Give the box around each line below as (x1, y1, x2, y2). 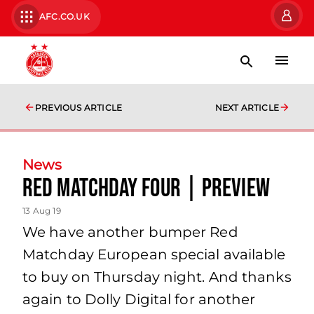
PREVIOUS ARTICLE (35, 102, 123, 113)
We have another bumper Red (22, 224, 238, 240)
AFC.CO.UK (39, 11, 90, 22)
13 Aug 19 (22, 205, 61, 216)
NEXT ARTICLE (214, 102, 279, 113)
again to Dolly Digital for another (22, 291, 256, 308)
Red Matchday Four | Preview (22, 174, 270, 204)
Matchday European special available (22, 246, 286, 263)
